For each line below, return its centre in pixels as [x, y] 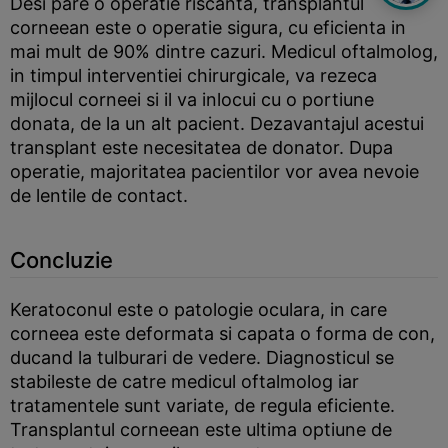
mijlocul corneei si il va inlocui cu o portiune [192, 99]
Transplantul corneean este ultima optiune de [201, 429]
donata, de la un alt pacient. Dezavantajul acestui [217, 123]
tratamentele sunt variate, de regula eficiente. [202, 405]
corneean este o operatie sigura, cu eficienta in [208, 27]
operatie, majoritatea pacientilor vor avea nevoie [214, 171]
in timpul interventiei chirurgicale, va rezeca [193, 75]
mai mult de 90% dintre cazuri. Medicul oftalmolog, [224, 51]
